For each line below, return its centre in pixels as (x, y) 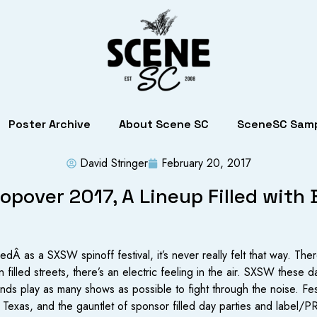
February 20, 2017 (206, 163)
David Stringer (114, 163)
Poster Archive (50, 124)
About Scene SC (164, 124)
